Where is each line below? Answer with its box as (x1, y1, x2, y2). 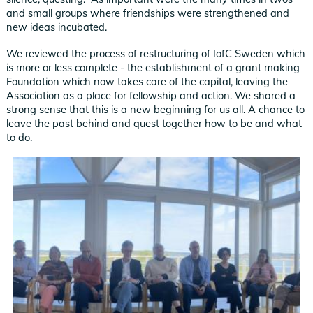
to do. (6, 131, 33, 145)
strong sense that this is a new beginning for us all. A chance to (6, 103, 305, 117)
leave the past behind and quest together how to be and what (6, 117, 303, 131)
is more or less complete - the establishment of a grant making (6, 61, 300, 75)
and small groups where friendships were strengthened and (6, 6, 290, 20)
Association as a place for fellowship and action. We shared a (6, 89, 296, 103)
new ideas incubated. (6, 20, 108, 34)
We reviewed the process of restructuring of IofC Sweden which (6, 47, 306, 61)
